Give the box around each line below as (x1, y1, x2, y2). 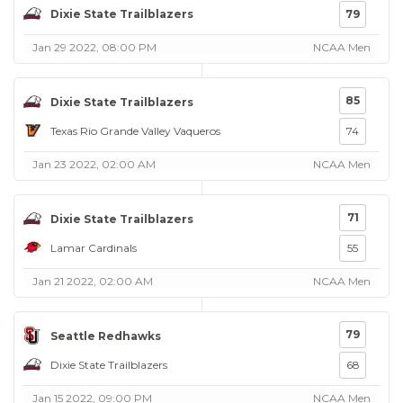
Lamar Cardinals (50, 240, 137, 255)
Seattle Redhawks (50, 328, 161, 343)
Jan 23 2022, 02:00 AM (32, 157, 156, 171)
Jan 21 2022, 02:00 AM (32, 274, 153, 288)
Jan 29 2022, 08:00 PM (32, 40, 157, 54)
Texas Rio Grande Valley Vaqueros (50, 123, 220, 138)
